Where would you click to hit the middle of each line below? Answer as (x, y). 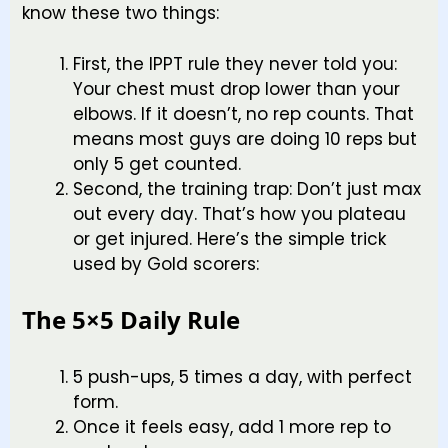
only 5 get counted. (157, 163)
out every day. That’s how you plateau (239, 213)
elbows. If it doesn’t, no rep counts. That (243, 113)
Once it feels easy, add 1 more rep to (232, 426)
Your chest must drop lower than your (236, 88)
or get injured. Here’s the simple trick (229, 238)
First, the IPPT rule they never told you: (235, 63)
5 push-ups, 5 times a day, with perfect (242, 376)
